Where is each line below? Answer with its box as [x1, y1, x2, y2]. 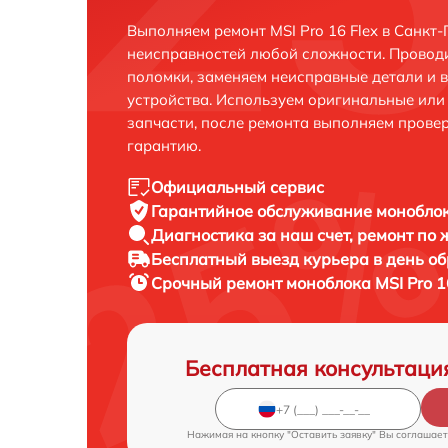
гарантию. [127, 136, 201, 155]
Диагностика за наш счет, [151, 225, 357, 245]
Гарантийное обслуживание [151, 201, 376, 221]
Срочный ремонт [151, 273, 286, 293]
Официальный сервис [151, 177, 324, 197]
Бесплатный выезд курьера [151, 249, 373, 269]
